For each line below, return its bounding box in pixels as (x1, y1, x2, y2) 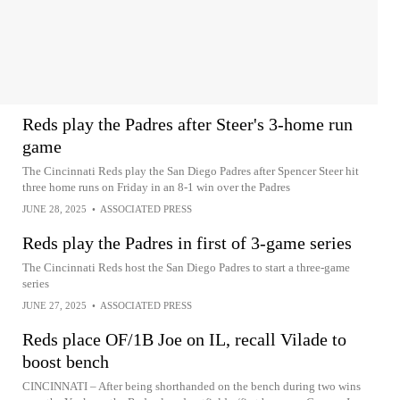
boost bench (22, 352, 109, 371)
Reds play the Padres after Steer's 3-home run (22, 114, 353, 134)
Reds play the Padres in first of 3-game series (22, 233, 352, 253)
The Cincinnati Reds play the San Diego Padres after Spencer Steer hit (22, 164, 359, 178)
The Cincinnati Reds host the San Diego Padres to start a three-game (22, 261, 350, 274)
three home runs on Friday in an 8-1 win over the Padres (22, 180, 290, 194)
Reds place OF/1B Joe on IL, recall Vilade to (22, 329, 346, 349)
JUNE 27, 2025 (22, 300, 87, 311)
